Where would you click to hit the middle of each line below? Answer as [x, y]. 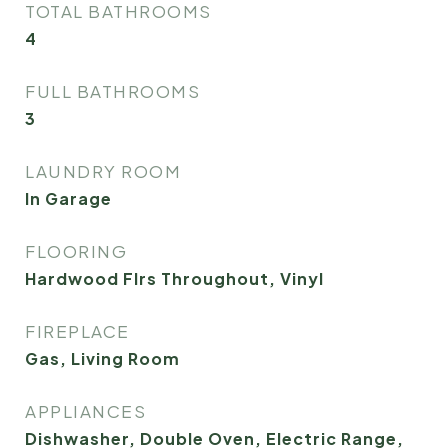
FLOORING [76, 251]
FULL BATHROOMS [112, 91]
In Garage [68, 198]
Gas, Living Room [102, 358]
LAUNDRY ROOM [103, 171]
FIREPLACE [77, 331]
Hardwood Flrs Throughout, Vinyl [174, 278]
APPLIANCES [85, 411]
